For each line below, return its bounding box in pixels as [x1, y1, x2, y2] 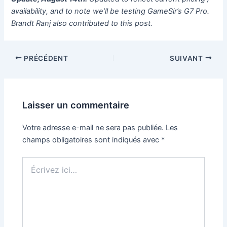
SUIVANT [170, 54, 205, 62]
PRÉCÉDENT [22, 54, 68, 62]
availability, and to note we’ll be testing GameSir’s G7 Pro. [11, 7, 210, 16]
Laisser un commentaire [22, 99, 130, 110]
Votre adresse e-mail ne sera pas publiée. [22, 123, 164, 132]
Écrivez [22, 157, 47, 166]
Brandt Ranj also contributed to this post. [11, 19, 153, 28]
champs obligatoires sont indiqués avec [22, 135, 162, 144]
